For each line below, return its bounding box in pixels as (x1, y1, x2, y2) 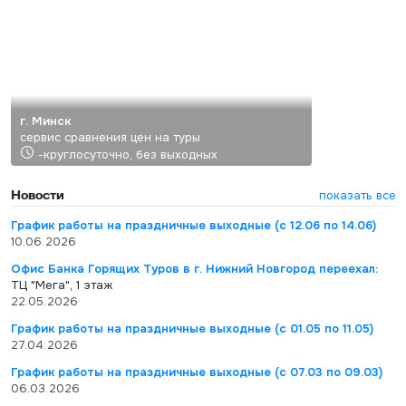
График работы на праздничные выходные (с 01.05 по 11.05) (10, 321, 373, 336)
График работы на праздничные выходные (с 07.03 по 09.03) (10, 364, 382, 380)
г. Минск (19, 113, 71, 129)
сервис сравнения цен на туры (19, 130, 200, 145)
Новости (10, 188, 64, 201)
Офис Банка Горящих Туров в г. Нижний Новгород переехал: (10, 261, 378, 276)
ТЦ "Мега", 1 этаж (10, 277, 112, 293)
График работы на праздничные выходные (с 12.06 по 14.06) (10, 217, 376, 233)
